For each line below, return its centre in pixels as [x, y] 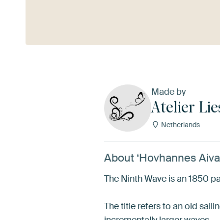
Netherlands [179, 124]
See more [44, 14]
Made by [168, 92]
